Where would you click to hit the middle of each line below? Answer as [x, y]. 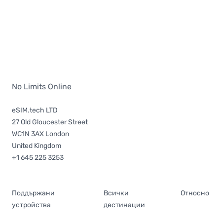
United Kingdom [37, 146]
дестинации [124, 205]
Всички [116, 193]
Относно [195, 193]
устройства [31, 205]
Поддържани [33, 193]
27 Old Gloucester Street [50, 122]
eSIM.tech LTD [35, 110]
